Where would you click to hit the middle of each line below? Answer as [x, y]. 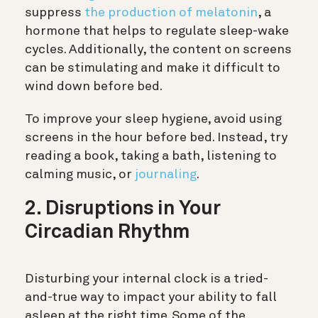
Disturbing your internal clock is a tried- [147, 279]
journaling [166, 174]
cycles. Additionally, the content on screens [158, 49]
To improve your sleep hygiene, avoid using [153, 119]
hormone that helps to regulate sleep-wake [157, 31]
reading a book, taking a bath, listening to [151, 156]
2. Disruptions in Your [122, 209]
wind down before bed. [94, 86]
